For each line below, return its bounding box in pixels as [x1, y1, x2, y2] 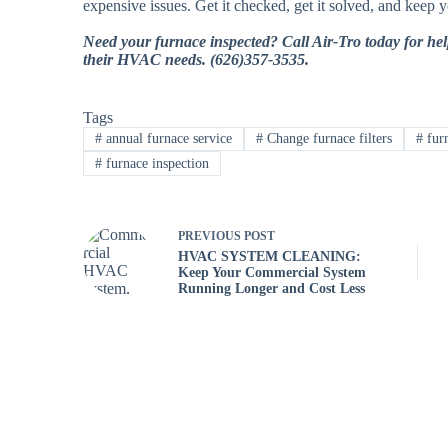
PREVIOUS [178, 228, 245, 243]
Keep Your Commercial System [178, 264, 367, 280]
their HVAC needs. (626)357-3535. [83, 51, 310, 68]
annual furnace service [102, 131, 233, 147]
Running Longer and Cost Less [178, 280, 374, 296]
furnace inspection [102, 155, 210, 171]
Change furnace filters [263, 131, 393, 147]
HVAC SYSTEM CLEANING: [178, 248, 362, 264]
